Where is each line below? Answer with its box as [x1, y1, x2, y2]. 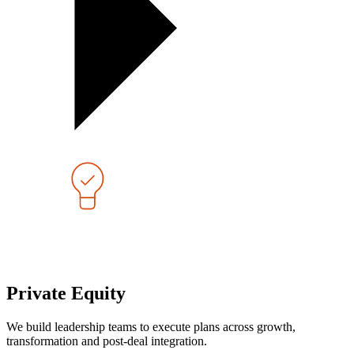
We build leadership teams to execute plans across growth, [6, 319, 296, 333]
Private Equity [6, 282, 126, 303]
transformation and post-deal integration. [6, 333, 207, 348]
